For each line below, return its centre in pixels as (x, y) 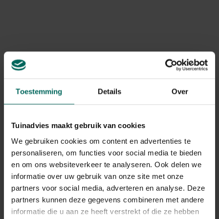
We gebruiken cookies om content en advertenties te (101, 141)
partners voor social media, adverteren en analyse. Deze (108, 187)
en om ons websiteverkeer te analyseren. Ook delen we (106, 164)
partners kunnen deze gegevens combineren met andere (108, 199)
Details (109, 91)
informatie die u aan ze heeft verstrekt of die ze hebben (105, 211)
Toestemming (39, 91)
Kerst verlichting (65, 22)
